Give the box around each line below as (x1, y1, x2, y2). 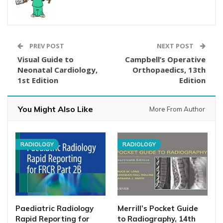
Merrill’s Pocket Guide (117, 203, 198, 213)
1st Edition (17, 75, 58, 85)
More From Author (149, 105, 205, 113)
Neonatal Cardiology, (17, 65, 98, 75)
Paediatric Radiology (15, 203, 94, 213)
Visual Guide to (17, 54, 74, 64)
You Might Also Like (18, 104, 93, 114)
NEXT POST (157, 41, 195, 50)
